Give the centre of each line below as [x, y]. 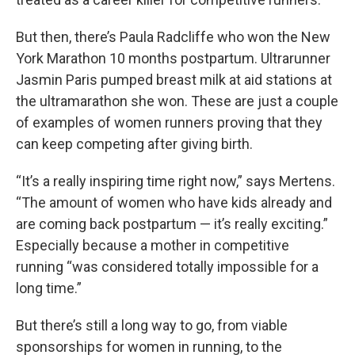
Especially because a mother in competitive [153, 245]
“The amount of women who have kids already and [174, 202]
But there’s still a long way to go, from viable [152, 325]
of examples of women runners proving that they [169, 122]
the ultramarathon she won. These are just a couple [177, 101]
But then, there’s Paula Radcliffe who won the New [173, 37]
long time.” [49, 288]
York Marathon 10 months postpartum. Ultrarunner [173, 58]
